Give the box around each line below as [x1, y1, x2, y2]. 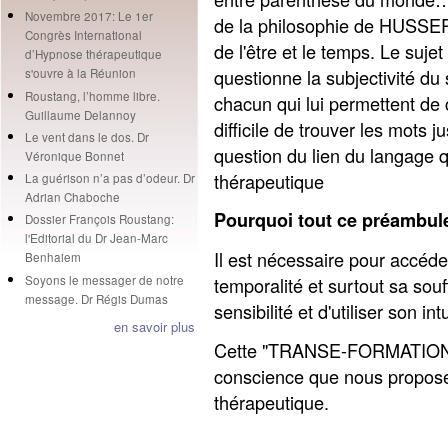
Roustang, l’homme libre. [24, 87, 160, 104]
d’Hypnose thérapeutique [24, 46, 162, 63]
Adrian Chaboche [24, 189, 120, 205]
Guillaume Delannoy [24, 106, 136, 123]
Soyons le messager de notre [24, 271, 184, 288]
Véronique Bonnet [24, 147, 124, 164]
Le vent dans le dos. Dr [24, 128, 149, 145]
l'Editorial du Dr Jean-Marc [24, 230, 168, 247]
